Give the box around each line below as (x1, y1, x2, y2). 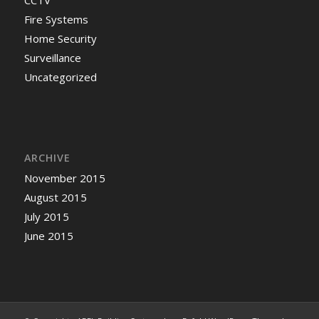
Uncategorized (23, 69, 97, 84)
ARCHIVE (23, 150, 70, 164)
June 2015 (23, 228, 73, 243)
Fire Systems (23, 11, 88, 26)
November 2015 (23, 170, 105, 185)
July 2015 (23, 209, 69, 224)
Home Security (23, 31, 97, 46)
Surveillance (23, 50, 81, 65)
